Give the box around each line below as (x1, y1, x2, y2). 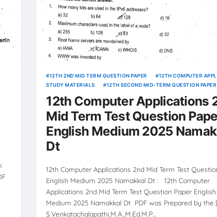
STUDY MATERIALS (46, 81, 95, 88)
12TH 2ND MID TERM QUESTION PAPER (49, 72, 147, 78)
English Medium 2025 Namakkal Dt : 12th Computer (46, 176, 210, 185)
